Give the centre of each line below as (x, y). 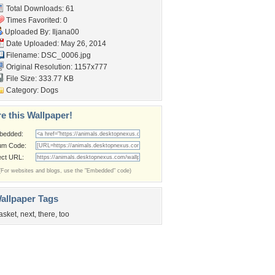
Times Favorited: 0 (36, 20)
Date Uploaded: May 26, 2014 (55, 44)
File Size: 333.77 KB (39, 79)
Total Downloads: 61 (39, 9)
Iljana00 (66, 32)
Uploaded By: (28, 32)
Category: (22, 90)
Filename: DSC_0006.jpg (48, 55)
